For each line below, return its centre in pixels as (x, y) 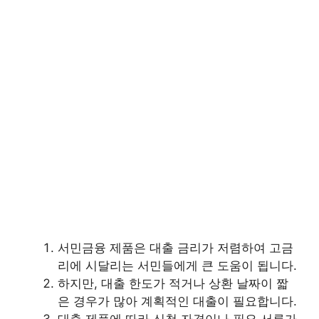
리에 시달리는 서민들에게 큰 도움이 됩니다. (177, 265)
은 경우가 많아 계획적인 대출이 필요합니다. (177, 301)
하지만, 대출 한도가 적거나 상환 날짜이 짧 (173, 283)
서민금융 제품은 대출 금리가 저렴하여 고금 (176, 247)
